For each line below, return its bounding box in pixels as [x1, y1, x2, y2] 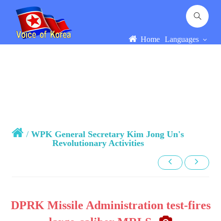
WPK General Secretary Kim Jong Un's [31, 129, 184, 139]
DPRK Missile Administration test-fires [10, 199, 211, 212]
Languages [164, 35, 201, 43]
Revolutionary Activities [52, 138, 144, 148]
